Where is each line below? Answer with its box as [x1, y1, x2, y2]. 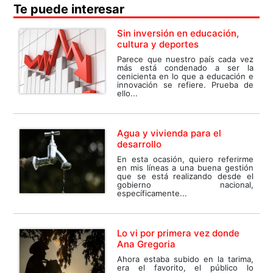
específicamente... [117, 188, 188, 198]
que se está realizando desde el [117, 171, 253, 181]
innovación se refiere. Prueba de [117, 79, 253, 90]
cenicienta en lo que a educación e [117, 71, 253, 81]
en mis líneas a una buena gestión [117, 162, 253, 172]
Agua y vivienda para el [117, 127, 222, 139]
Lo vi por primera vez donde [117, 227, 240, 239]
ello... [117, 88, 138, 98]
